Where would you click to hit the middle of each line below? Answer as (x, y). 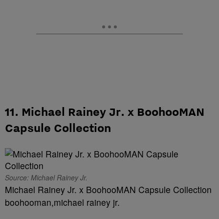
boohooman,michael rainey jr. (62, 202)
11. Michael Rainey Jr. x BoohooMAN (105, 112)
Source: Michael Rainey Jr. (46, 178)
